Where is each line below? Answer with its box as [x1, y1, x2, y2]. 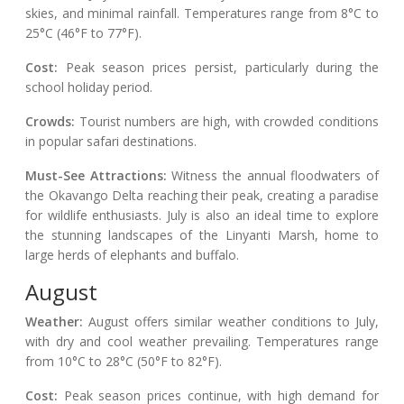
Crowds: [25, 113, 75, 131]
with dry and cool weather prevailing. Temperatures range [25, 333, 379, 351]
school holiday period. [25, 78, 152, 96]
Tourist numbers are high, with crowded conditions [75, 113, 379, 131]
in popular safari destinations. [25, 133, 197, 151]
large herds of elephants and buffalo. [25, 246, 239, 264]
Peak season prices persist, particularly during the [58, 59, 379, 77]
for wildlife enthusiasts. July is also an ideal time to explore [25, 207, 379, 225]
